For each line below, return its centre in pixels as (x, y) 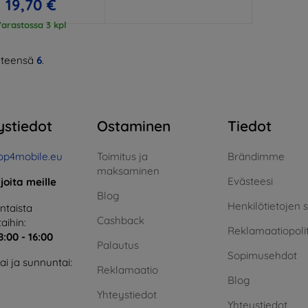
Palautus (118, 245)
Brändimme (256, 156)
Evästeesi (250, 181)
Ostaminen (134, 125)
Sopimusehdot (262, 255)
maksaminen (128, 170)
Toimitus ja (122, 156)
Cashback (121, 220)
